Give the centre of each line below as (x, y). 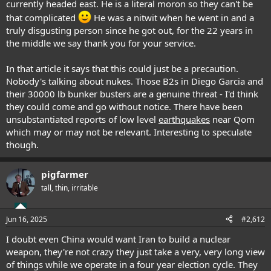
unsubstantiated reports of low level (82, 119)
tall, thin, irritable (70, 188)
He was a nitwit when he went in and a (173, 18)
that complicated (42, 18)
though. (22, 145)
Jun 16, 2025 (27, 219)
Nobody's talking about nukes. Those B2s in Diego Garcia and (135, 81)
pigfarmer (65, 174)
